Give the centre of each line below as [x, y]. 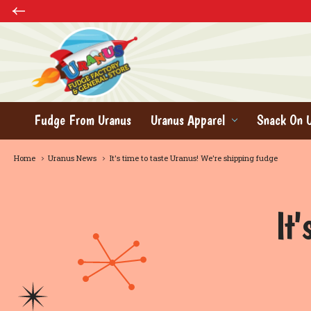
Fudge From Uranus [83, 120]
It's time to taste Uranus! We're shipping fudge [193, 158]
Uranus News [72, 158]
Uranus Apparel [188, 120]
